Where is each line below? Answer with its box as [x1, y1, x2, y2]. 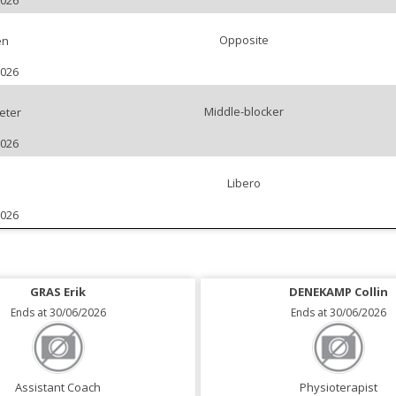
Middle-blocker [204, 103, 284, 120]
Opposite [219, 32, 269, 49]
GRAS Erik [30, 284, 86, 301]
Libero [227, 175, 261, 192]
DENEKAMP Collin [288, 284, 388, 301]
